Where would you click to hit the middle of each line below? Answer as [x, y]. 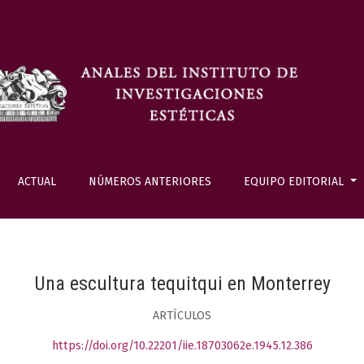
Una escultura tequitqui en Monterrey [182, 283]
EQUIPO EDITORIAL [296, 182]
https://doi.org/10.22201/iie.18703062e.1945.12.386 [182, 346]
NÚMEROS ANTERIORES [149, 182]
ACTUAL [37, 182]
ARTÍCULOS [182, 315]
